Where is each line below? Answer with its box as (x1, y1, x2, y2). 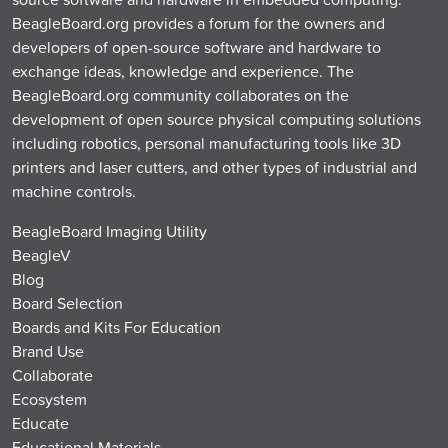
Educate (12, 411, 69, 434)
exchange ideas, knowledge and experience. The (12, 59, 354, 82)
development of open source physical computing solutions (12, 107, 421, 130)
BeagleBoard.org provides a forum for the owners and (12, 11, 385, 34)
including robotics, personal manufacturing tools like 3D (12, 131, 401, 154)
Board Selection (12, 291, 123, 314)
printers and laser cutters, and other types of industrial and (12, 155, 417, 178)
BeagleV (12, 243, 71, 266)
